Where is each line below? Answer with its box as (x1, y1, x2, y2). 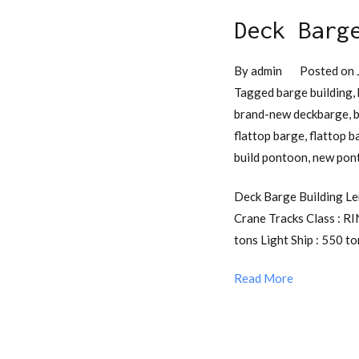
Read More (234, 271, 293, 286)
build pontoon (234, 149, 308, 164)
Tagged (234, 84, 276, 99)
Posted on (299, 63, 357, 78)
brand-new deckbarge (234, 106, 349, 121)
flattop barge (234, 127, 305, 143)
